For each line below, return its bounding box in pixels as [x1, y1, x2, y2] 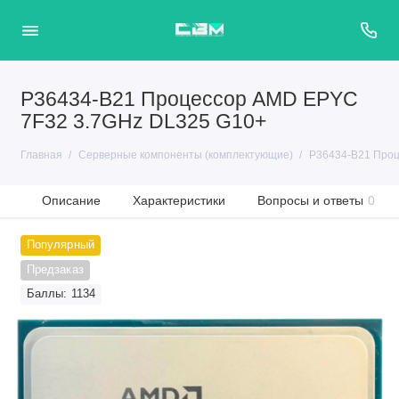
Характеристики [133, 193, 226, 208]
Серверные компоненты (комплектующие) [77, 149, 293, 161]
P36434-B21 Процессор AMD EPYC [20, 88, 358, 110]
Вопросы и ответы [257, 193, 364, 208]
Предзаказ [26, 263, 84, 276]
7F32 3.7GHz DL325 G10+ [20, 110, 266, 133]
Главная [20, 149, 62, 161]
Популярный [26, 239, 94, 251]
